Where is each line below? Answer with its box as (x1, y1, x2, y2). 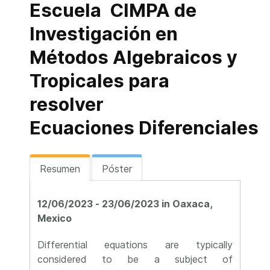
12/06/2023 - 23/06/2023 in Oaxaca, (37, 198, 212, 210)
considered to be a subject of (37, 253, 233, 265)
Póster (102, 163, 132, 175)
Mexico (37, 212, 74, 224)
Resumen (40, 163, 80, 175)
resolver (30, 93, 104, 115)
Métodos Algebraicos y (30, 46, 237, 68)
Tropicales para (30, 70, 169, 92)
